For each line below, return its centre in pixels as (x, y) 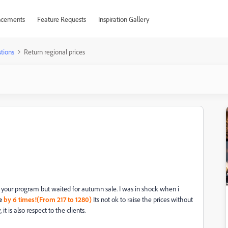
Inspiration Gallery (123, 19)
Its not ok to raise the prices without (142, 199)
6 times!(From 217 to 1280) (52, 199)
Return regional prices (54, 52)
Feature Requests (61, 19)
